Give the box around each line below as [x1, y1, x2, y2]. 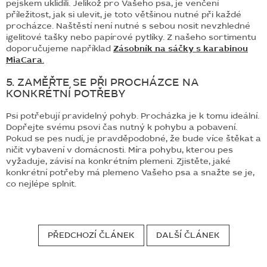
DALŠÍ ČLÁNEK [156, 229, 220, 241]
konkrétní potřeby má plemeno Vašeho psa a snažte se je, [6, 166, 254, 178]
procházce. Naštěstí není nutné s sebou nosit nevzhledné [6, 20, 250, 32]
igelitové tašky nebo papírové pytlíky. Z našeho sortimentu [6, 31, 256, 43]
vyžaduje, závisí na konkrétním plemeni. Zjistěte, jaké [6, 155, 231, 167]
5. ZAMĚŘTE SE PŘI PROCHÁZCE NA [6, 74, 199, 89]
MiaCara [6, 54, 42, 66]
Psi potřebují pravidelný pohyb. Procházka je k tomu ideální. [6, 110, 259, 122]
